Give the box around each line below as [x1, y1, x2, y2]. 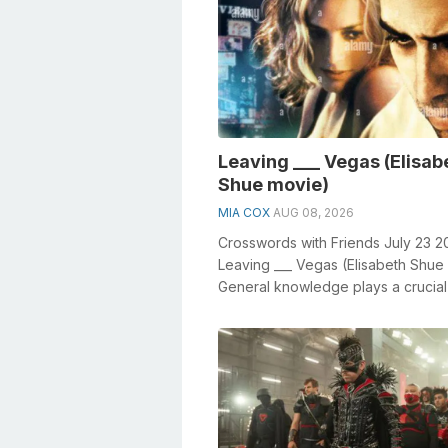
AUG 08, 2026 [273, 204, 354, 220]
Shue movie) [218, 173, 329, 195]
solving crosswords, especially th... [218, 299, 446, 317]
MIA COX [218, 204, 270, 220]
